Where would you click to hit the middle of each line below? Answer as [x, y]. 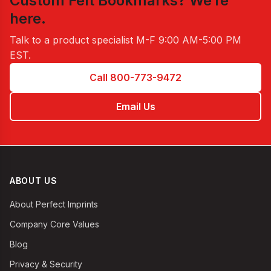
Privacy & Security [46, 264]
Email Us [135, 106]
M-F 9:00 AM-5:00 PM [189, 40]
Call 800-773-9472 [135, 77]
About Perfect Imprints [54, 204]
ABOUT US [34, 181]
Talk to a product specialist [73, 40]
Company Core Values [54, 224]
